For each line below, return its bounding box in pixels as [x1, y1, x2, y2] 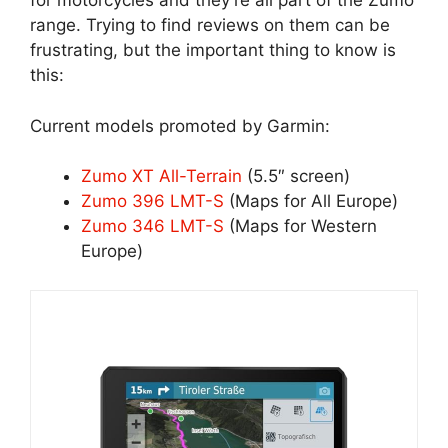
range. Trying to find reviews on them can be [30, 15, 390, 36]
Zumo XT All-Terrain [81, 166, 242, 187]
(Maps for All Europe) [224, 191, 398, 212]
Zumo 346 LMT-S [81, 216, 224, 237]
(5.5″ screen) [242, 166, 350, 187]
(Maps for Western [224, 216, 377, 237]
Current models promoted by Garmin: [30, 115, 330, 136]
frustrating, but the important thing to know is [30, 40, 396, 61]
